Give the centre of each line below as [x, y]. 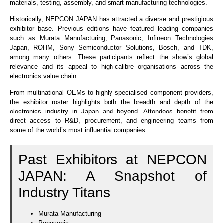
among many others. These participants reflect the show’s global [111, 57]
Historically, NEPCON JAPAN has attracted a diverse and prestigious [111, 19]
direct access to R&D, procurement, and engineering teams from [111, 121]
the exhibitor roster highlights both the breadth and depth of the [111, 102]
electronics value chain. [44, 76]
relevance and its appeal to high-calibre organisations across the [111, 67]
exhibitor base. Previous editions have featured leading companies [111, 29]
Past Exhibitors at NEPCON [112, 159]
